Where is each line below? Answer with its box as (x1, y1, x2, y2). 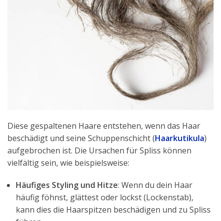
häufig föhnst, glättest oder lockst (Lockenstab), (16, 191, 193, 203)
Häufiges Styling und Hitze (16, 179, 118, 190)
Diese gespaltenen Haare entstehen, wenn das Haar (7, 120, 200, 131)
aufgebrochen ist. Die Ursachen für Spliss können (7, 145, 191, 156)
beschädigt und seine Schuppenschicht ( (7, 132, 155, 144)
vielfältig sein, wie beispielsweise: (7, 157, 129, 168)
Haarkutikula (155, 132, 204, 144)
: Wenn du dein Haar (118, 179, 192, 190)
